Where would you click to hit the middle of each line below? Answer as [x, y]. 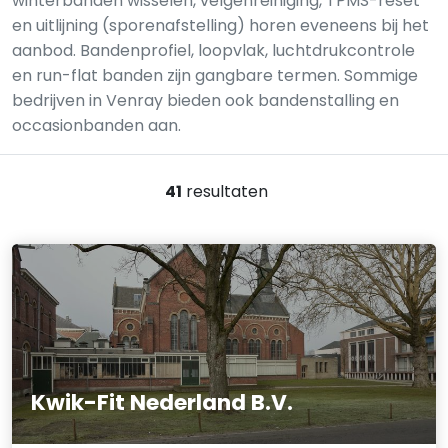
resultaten [224, 191]
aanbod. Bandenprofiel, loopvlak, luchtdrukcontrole [213, 50]
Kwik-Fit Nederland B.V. [162, 402]
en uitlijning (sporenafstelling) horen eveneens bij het [220, 25]
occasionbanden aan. [96, 125]
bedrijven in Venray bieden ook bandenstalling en [205, 100]
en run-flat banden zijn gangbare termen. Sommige [215, 75]
